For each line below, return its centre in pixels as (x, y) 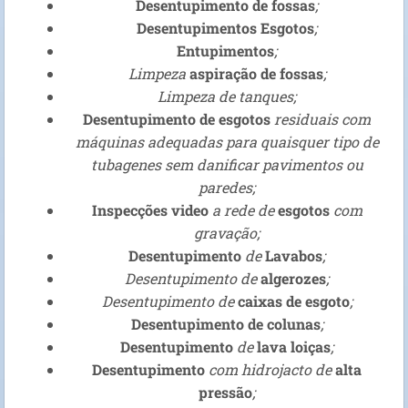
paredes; (227, 188)
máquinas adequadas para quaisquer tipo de (227, 142)
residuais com (321, 119)
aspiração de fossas (256, 74)
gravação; (227, 233)
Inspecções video (150, 210)
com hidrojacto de (270, 370)
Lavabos (294, 256)
